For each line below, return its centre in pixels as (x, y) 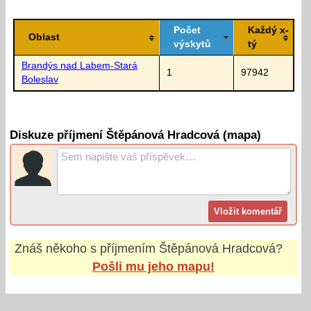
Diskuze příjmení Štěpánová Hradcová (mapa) (136, 135)
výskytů (192, 44)
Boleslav (40, 79)
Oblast (44, 37)
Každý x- (268, 30)
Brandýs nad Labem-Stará (79, 65)
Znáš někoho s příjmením (86, 248)
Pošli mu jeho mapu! (154, 266)
